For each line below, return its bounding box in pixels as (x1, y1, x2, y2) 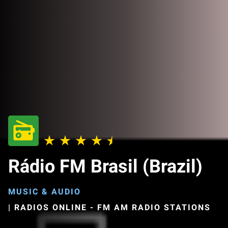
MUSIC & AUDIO (8, 187, 81, 196)
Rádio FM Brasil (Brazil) (8, 156, 203, 177)
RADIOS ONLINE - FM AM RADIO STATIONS (14, 203, 211, 212)
